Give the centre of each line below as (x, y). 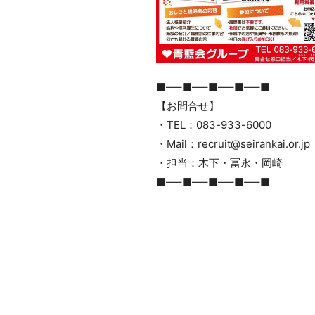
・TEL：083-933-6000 (214, 125)
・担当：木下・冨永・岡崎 (219, 163)
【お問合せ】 (188, 106)
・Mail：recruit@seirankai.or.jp (233, 144)
